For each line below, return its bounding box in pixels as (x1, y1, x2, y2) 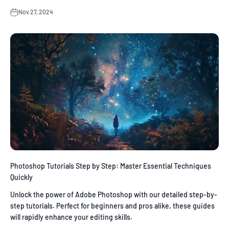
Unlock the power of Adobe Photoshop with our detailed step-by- (10, 190, 217, 199)
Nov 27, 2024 (18, 8, 53, 16)
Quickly (10, 172, 33, 181)
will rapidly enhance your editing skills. (10, 212, 132, 221)
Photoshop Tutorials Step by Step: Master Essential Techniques (10, 161, 211, 170)
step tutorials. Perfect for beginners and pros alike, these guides (10, 201, 215, 210)
